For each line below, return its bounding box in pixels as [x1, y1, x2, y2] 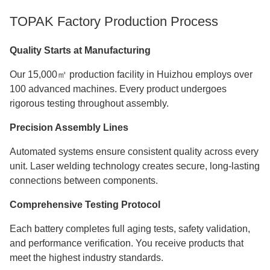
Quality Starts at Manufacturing [10, 45, 151, 56]
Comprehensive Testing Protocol [10, 199, 160, 210]
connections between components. [10, 175, 158, 186]
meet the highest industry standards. [10, 253, 163, 263]
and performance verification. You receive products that [10, 238, 243, 249]
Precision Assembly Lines [10, 122, 128, 133]
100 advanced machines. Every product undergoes [10, 84, 227, 95]
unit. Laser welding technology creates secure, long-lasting [10, 161, 260, 172]
